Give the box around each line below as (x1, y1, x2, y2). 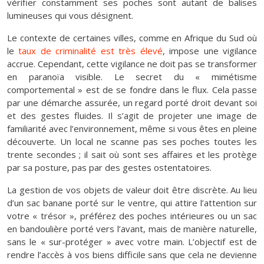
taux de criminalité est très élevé (18, 44, 163, 57)
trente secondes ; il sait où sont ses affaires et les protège (7, 148, 257, 160)
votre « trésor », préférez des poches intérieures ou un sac (7, 209, 257, 222)
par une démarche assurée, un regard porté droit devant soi (7, 96, 257, 108)
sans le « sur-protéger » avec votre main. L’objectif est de (7, 235, 257, 247)
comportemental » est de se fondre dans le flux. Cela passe (7, 83, 257, 95)
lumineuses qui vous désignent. (7, 9, 133, 21)
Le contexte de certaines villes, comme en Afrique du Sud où (7, 31, 257, 44)
